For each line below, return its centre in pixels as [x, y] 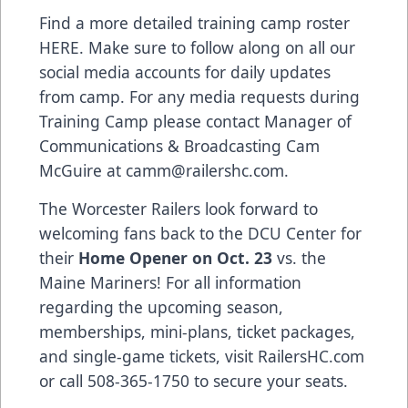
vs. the [301, 257]
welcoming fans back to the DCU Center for [200, 233]
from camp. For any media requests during [199, 96]
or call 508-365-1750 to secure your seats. [198, 380]
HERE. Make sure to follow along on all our [197, 47]
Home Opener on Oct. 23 [178, 257]
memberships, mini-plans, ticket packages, [197, 331]
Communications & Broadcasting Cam [179, 145]
